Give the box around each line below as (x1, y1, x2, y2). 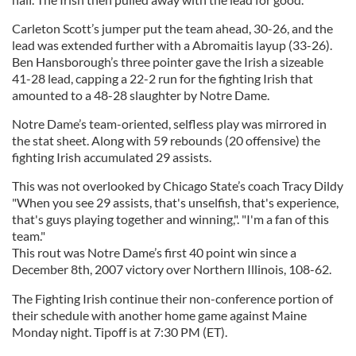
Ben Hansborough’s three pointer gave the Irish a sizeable (12, 54, 323, 69)
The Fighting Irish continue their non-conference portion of (12, 291, 333, 306)
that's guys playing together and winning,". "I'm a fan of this (12, 211, 329, 226)
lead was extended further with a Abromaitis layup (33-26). (12, 37, 332, 52)
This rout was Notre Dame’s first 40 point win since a (12, 245, 296, 260)
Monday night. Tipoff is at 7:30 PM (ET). (12, 324, 227, 339)
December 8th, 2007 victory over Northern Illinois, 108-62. (12, 261, 331, 277)
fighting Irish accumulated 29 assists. (12, 149, 214, 164)
